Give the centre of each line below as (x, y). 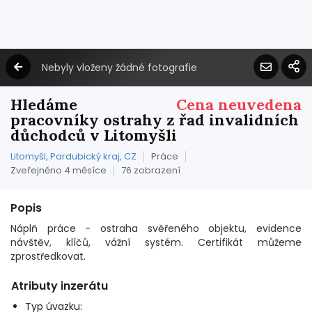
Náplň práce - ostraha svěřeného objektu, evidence (156, 228)
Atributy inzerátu (60, 286)
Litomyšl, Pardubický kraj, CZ (73, 156)
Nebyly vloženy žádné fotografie (119, 68)
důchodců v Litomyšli (94, 135)
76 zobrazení (151, 170)
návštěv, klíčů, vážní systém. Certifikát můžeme (156, 242)
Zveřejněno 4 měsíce (58, 170)
